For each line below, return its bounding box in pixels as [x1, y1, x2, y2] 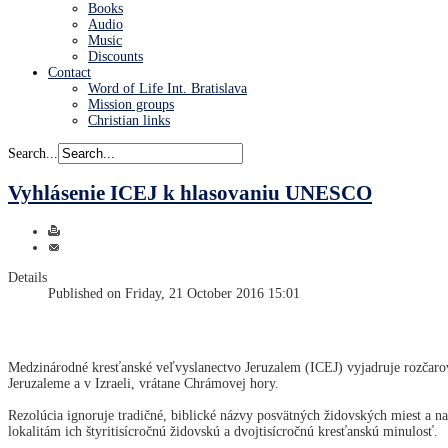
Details [8, 269, 47, 285]
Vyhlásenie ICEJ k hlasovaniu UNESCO [8, 181, 372, 206]
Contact [48, 64, 91, 80]
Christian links [88, 112, 170, 128]
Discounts [88, 48, 143, 64]
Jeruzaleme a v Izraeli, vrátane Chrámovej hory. [8, 375, 279, 391]
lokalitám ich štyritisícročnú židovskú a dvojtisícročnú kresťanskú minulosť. [8, 423, 438, 439]
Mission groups [88, 96, 174, 112]
